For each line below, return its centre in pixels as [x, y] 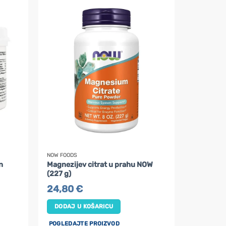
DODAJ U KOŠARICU [84, 207]
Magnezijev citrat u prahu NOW [100, 164]
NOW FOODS [62, 155]
